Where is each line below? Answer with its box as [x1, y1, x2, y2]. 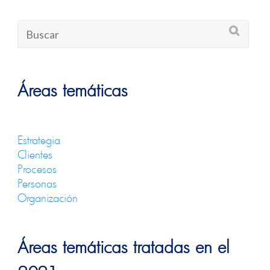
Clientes [17, 146, 53, 162]
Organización [17, 190, 78, 205]
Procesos [17, 161, 57, 176]
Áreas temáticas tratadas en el [17, 235, 230, 258]
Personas [17, 175, 57, 190]
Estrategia [17, 132, 61, 147]
